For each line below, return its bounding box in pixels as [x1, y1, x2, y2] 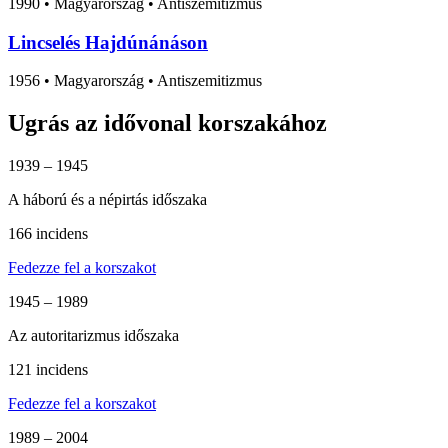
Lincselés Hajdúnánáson [8, 31, 208, 53]
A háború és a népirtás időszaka [8, 191, 207, 209]
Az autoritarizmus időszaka [8, 327, 179, 345]
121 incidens [8, 361, 88, 379]
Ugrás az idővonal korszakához [8, 110, 327, 137]
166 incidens [8, 225, 88, 243]
